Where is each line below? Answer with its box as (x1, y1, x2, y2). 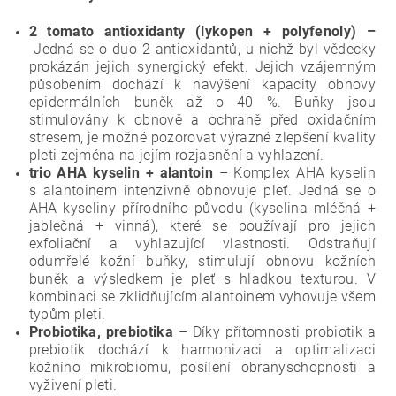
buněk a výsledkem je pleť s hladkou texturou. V (28, 270, 376, 287)
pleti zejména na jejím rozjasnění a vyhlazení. (28, 147, 324, 164)
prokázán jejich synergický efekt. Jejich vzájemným (28, 58, 376, 75)
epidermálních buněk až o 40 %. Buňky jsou (28, 94, 376, 110)
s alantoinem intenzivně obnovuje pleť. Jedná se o (28, 182, 376, 199)
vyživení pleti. (28, 377, 118, 393)
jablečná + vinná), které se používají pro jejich (28, 217, 376, 234)
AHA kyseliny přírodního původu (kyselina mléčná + (28, 200, 376, 217)
